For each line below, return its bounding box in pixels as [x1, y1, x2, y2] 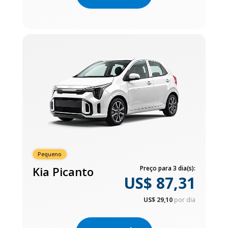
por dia [174, 195, 195, 204]
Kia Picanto [33, 163, 94, 179]
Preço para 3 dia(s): [140, 163, 195, 173]
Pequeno [38, 150, 62, 158]
